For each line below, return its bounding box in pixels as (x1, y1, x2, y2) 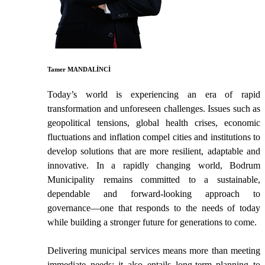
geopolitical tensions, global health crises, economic (47, 117, 260, 128)
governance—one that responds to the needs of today (47, 202, 260, 213)
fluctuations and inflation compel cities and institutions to (47, 131, 260, 142)
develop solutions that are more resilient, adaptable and (47, 146, 260, 156)
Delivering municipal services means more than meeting (47, 245, 260, 256)
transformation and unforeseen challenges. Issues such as (47, 103, 260, 114)
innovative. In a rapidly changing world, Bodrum (47, 160, 260, 170)
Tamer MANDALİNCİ (47, 65, 111, 73)
